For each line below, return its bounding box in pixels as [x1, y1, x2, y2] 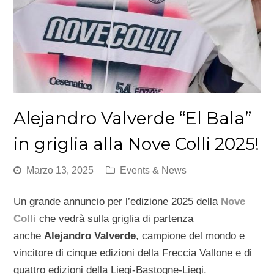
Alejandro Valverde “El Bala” [13, 108, 252, 129]
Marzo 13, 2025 [26, 165, 94, 176]
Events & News [120, 165, 187, 176]
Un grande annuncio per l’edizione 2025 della [13, 196, 221, 208]
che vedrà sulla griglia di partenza [39, 213, 194, 225]
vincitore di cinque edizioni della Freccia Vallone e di [13, 247, 253, 259]
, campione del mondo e [136, 230, 245, 242]
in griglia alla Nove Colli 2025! [13, 133, 260, 155]
